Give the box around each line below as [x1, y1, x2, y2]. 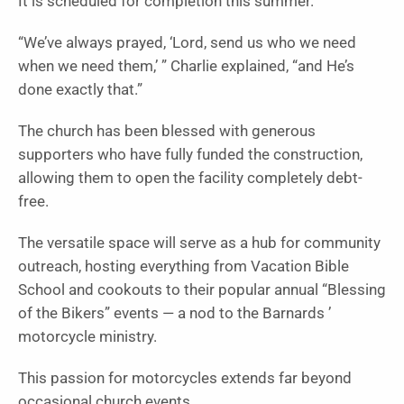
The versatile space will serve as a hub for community [18, 234, 381, 252]
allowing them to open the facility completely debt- [18, 169, 363, 187]
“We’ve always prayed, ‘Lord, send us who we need [18, 33, 356, 51]
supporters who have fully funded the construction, [18, 145, 363, 163]
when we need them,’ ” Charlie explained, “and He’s [18, 57, 354, 75]
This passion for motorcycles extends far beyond [18, 369, 352, 387]
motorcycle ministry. [18, 327, 157, 345]
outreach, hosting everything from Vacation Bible [18, 257, 349, 275]
